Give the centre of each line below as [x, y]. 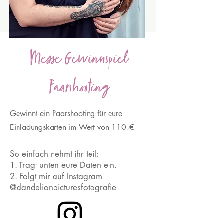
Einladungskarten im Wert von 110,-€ [73, 127]
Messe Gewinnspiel [78, 60]
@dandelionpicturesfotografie [63, 187]
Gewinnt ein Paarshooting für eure [66, 114]
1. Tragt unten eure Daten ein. [63, 165]
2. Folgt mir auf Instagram [56, 176]
